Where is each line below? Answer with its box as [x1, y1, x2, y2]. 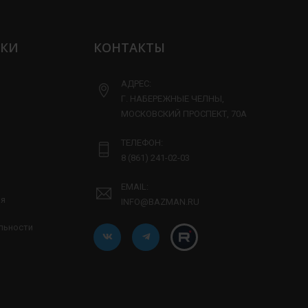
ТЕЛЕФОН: [121, 137, 163, 148]
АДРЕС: [121, 78, 151, 89]
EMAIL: [121, 181, 148, 192]
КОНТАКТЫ [93, 38, 165, 56]
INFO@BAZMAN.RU [121, 196, 199, 207]
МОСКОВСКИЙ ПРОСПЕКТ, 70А [121, 108, 247, 119]
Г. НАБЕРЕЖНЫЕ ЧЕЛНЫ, [121, 93, 224, 104]
